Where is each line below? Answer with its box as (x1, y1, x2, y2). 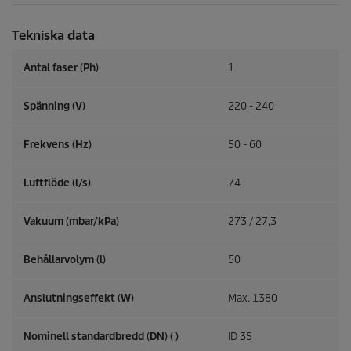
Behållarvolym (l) (24, 253, 106, 267)
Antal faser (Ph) (24, 61, 99, 75)
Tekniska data (12, 27, 95, 45)
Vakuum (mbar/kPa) (24, 215, 119, 229)
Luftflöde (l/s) (24, 176, 91, 190)
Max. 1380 (228, 291, 277, 306)
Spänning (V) (24, 100, 85, 114)
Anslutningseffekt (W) (24, 291, 134, 306)
